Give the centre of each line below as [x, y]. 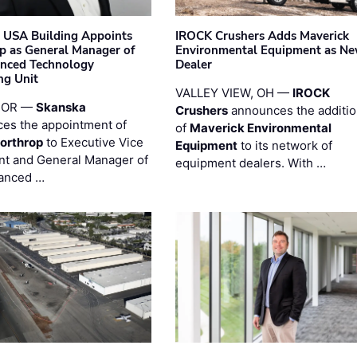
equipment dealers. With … [250, 163]
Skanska [61, 107]
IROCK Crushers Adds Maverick [262, 35]
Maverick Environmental [260, 127]
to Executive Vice [94, 142]
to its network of [284, 145]
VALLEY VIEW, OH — [233, 92]
